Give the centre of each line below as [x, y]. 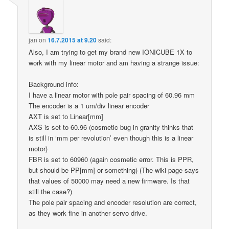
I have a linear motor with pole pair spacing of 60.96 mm [112, 95]
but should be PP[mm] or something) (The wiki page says [114, 170]
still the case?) [51, 192]
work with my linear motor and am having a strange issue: [114, 63]
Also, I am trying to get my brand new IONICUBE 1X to [111, 52]
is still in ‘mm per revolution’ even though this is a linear [111, 138]
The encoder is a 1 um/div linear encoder [89, 106]
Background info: [54, 84]
